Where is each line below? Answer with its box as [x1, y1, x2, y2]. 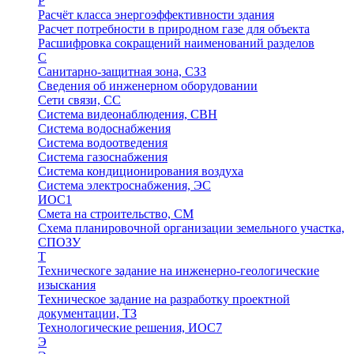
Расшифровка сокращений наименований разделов [38, 36, 314, 50]
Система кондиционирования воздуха [38, 164, 243, 178]
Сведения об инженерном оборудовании [38, 79, 258, 92]
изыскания [38, 278, 96, 292]
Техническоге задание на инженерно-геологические [38, 264, 319, 277]
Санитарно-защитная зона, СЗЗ [38, 65, 206, 78]
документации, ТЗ [38, 307, 137, 320]
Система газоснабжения [38, 150, 168, 164]
